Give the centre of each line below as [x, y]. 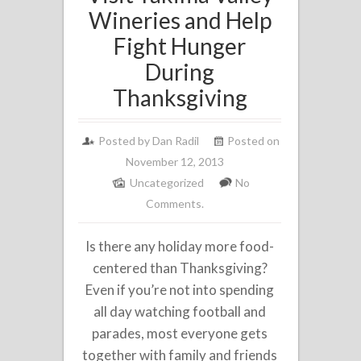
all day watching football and [180, 311]
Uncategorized [167, 182]
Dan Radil [176, 140]
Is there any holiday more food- [180, 246]
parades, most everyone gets [180, 333]
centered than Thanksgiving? [180, 268]
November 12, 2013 [174, 161]
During [180, 71]
